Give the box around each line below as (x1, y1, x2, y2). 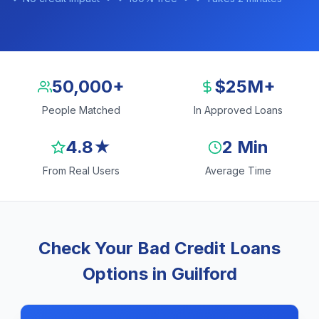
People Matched (42, 104, 120, 116)
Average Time (204, 164, 271, 177)
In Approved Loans (193, 104, 283, 116)
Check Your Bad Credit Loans (38, 238, 281, 258)
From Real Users (43, 164, 120, 177)
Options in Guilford (82, 263, 237, 284)
